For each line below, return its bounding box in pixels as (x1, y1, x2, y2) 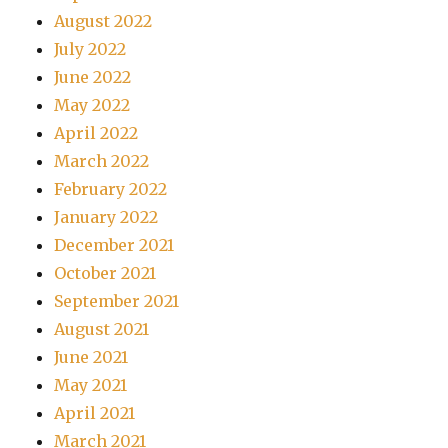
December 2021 (54, 234, 175, 255)
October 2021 (54, 262, 157, 283)
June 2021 (54, 346, 129, 367)
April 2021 (54, 402, 136, 423)
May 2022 (54, 94, 131, 115)
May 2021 (54, 374, 128, 395)
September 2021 (54, 290, 180, 311)
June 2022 (54, 66, 132, 87)
